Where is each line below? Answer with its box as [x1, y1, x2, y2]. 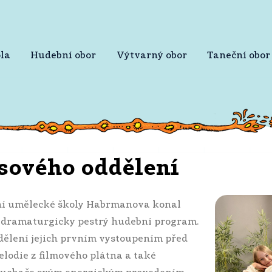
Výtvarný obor [116, 51, 187, 60]
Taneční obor [207, 51, 271, 60]
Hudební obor [30, 51, 97, 60]
